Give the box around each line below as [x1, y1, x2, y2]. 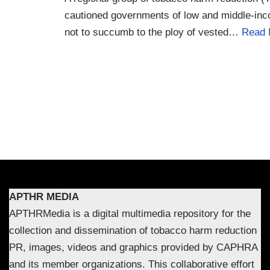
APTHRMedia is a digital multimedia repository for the [9, 207, 251, 219]
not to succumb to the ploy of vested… [64, 27, 242, 38]
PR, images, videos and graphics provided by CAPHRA [9, 241, 258, 253]
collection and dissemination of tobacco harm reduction [9, 224, 257, 236]
